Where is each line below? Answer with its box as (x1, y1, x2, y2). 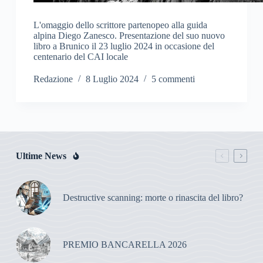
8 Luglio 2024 (85, 74, 139, 85)
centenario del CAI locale (33, 52, 128, 62)
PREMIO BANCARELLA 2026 (62, 240, 187, 250)
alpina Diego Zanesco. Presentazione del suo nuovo (33, 31, 225, 41)
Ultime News (15, 150, 66, 161)
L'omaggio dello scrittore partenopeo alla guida (33, 20, 207, 31)
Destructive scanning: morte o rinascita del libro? (62, 193, 243, 203)
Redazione (33, 74, 73, 85)
